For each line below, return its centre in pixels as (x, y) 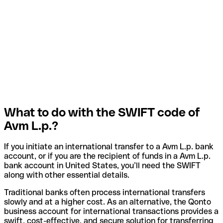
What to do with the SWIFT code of (102, 112)
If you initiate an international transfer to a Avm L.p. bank (109, 147)
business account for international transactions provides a (111, 212)
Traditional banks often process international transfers (105, 193)
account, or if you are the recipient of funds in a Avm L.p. (107, 156)
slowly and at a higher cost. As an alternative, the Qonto (108, 202)
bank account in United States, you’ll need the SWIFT (102, 166)
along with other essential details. (67, 175)
